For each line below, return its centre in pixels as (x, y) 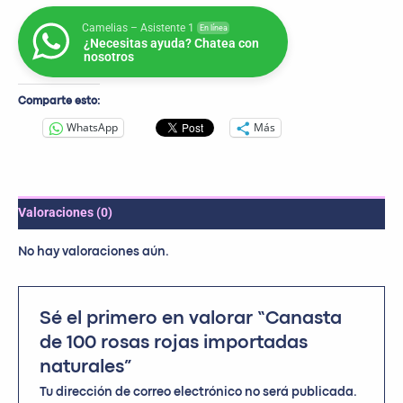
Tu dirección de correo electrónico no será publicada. (199, 392)
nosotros (109, 56)
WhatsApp (92, 128)
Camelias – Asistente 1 (138, 27)
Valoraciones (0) (65, 212)
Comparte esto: (59, 101)
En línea (213, 27)
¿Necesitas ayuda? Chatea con (171, 43)
